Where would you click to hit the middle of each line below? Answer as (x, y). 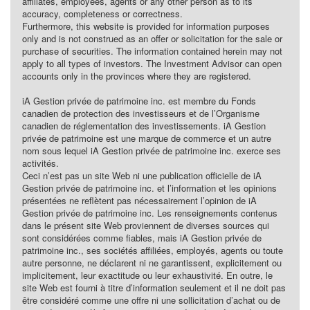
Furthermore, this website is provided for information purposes (146, 26)
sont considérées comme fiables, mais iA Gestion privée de (142, 237)
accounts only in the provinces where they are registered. (138, 75)
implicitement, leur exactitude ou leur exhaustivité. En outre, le (147, 275)
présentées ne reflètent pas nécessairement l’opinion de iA (139, 200)
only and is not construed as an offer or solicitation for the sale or (152, 38)
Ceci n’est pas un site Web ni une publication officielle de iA (142, 175)
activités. (42, 163)
